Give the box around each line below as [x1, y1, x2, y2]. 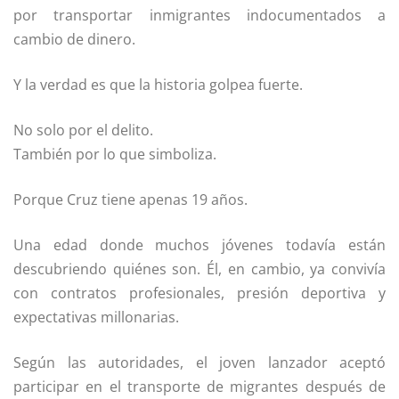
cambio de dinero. [13, 29, 135, 50]
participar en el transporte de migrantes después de [13, 377, 386, 397]
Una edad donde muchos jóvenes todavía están [13, 235, 386, 256]
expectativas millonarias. [13, 307, 179, 328]
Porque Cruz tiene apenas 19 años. [13, 190, 248, 210]
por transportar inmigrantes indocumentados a [13, 5, 386, 26]
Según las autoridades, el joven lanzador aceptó [13, 353, 386, 373]
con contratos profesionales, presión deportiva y [13, 283, 386, 304]
